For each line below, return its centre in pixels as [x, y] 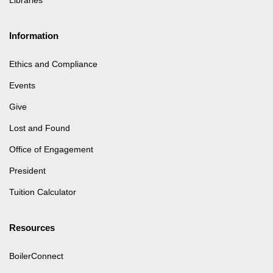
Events [22, 85]
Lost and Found [40, 128]
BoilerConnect [36, 256]
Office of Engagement [51, 149]
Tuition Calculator [43, 192]
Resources [32, 227]
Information [34, 35]
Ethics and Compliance [53, 64]
